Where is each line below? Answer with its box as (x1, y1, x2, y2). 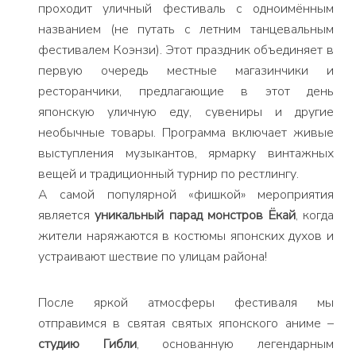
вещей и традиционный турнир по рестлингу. (38, 165, 299, 183)
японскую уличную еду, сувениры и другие (38, 103, 334, 121)
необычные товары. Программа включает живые (38, 124, 334, 141)
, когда (295, 207, 335, 224)
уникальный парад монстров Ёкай (95, 207, 296, 224)
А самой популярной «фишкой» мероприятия (38, 186, 334, 203)
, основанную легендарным (136, 335, 335, 353)
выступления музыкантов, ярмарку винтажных (38, 145, 334, 162)
